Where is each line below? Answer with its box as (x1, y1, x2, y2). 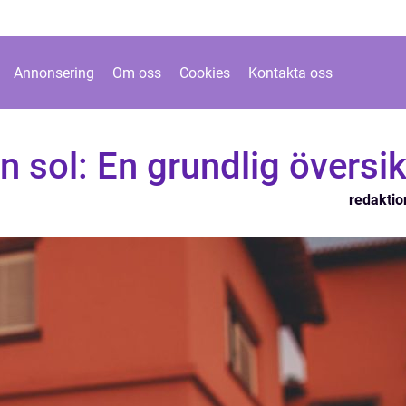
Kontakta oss (248, 63, 333, 82)
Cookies (179, 63, 230, 82)
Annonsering (14, 63, 94, 82)
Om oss (112, 63, 161, 82)
